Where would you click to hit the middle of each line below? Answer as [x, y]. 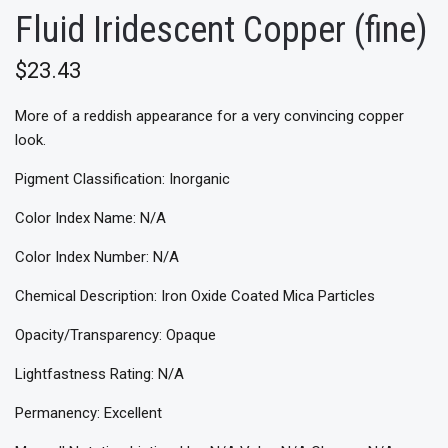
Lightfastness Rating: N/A [99, 374]
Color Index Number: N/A [97, 257]
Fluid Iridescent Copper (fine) [221, 30]
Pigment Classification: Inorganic [122, 179]
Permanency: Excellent [88, 413]
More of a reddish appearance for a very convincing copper [209, 116]
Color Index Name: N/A [90, 218]
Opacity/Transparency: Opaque [115, 335]
